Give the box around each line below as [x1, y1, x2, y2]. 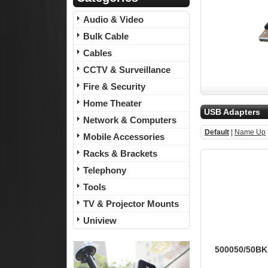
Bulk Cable [83, 31, 129, 41]
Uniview [83, 215, 117, 226]
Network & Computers [83, 115, 176, 125]
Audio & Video [83, 14, 144, 25]
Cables [83, 48, 112, 58]
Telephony [83, 165, 126, 175]
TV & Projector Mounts [83, 199, 179, 209]
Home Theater [83, 98, 142, 108]
